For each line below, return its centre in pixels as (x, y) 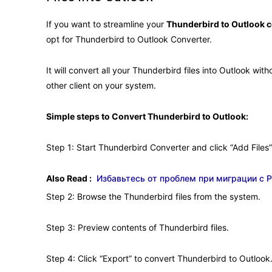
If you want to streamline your (106, 24)
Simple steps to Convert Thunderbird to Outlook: (147, 116)
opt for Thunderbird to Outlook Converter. (129, 39)
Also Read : (69, 178)
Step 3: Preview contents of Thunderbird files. (138, 227)
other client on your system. (101, 85)
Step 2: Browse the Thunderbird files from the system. (153, 196)
